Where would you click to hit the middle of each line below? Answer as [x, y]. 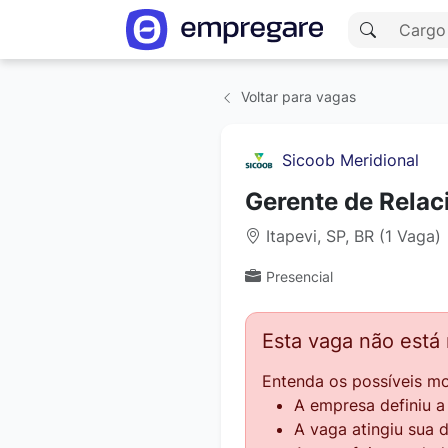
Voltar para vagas [296, 96]
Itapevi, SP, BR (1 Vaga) [351, 236]
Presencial [299, 276]
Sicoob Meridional [350, 160]
